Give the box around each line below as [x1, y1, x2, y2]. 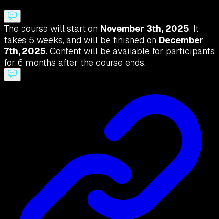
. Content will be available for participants [46, 45, 215, 57]
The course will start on [4, 22, 100, 34]
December [159, 34, 203, 45]
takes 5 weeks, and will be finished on [4, 34, 159, 45]
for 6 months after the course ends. [4, 56, 146, 68]
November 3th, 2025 [100, 22, 189, 34]
